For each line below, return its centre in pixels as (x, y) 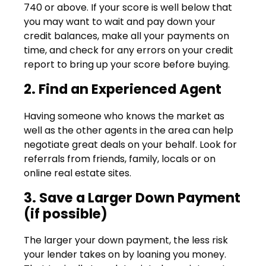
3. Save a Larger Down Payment (132, 197)
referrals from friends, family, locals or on (120, 159)
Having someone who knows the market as (124, 116)
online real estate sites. (77, 173)
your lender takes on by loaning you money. (125, 254)
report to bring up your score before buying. (127, 65)
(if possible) (66, 213)
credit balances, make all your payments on (126, 36)
